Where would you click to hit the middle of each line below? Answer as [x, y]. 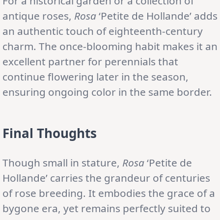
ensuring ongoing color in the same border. [107, 92]
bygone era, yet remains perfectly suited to [107, 208]
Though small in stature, [62, 162]
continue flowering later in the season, [96, 76]
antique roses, [38, 15]
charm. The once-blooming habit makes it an [110, 46]
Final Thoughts [50, 133]
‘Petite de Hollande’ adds [157, 15]
